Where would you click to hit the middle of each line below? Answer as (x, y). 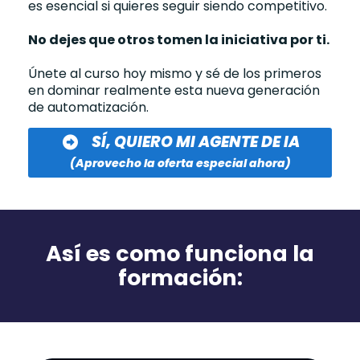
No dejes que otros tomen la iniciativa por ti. (179, 40)
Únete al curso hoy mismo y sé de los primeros (175, 74)
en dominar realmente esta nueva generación (174, 91)
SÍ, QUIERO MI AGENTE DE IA (195, 142)
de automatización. (88, 108)
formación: (180, 278)
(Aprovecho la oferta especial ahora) (180, 164)
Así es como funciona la (180, 254)
